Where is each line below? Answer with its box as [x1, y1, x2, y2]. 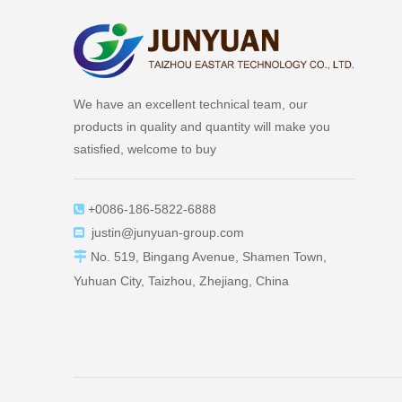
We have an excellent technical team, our [74, 97, 308, 111]
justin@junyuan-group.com [92, 225, 244, 240]
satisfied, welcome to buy [74, 142, 216, 156]
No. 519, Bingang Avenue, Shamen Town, [87, 249, 327, 264]
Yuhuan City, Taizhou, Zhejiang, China [74, 274, 289, 288]
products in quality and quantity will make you [74, 119, 330, 134]
